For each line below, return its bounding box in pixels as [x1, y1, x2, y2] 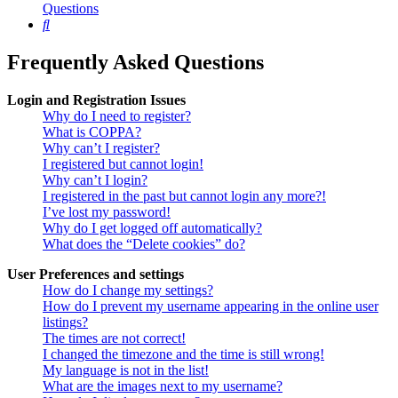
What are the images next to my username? [43, 378, 283, 394]
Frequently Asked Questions [7, 51, 264, 75]
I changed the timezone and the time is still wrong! [43, 346, 324, 362]
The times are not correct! [43, 330, 186, 346]
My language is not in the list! [43, 362, 209, 378]
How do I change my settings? [43, 283, 213, 298]
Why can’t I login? [43, 172, 147, 188]
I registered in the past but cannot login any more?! [43, 188, 326, 204]
